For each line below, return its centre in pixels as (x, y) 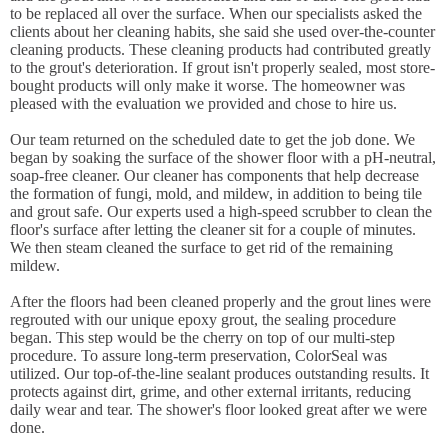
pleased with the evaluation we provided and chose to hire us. (203, 103)
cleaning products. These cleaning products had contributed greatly (220, 49)
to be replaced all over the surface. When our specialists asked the (216, 13)
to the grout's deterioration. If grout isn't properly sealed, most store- (222, 67)
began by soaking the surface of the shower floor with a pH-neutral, (223, 157)
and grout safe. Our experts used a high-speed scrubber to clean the (221, 211)
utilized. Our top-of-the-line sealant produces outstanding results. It (219, 373)
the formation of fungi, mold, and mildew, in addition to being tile (216, 193)
